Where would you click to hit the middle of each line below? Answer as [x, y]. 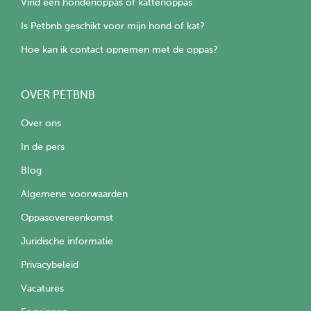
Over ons [41, 124]
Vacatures [42, 289]
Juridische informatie [67, 242]
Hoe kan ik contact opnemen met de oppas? [119, 50]
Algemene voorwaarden [74, 194]
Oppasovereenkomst [67, 218]
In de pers [43, 147]
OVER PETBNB [58, 95]
